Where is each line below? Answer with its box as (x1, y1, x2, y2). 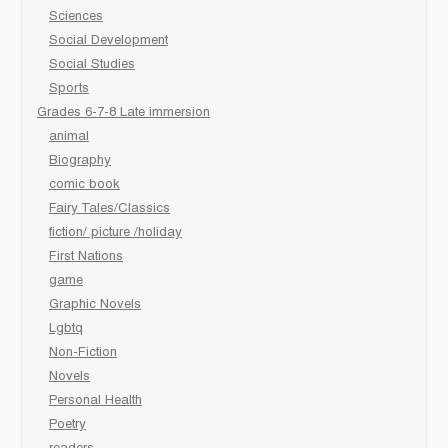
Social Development (49, 34, 168, 47)
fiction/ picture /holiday (49, 226, 182, 239)
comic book (49, 178, 120, 191)
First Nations (49, 250, 123, 263)
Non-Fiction (49, 346, 117, 359)
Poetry (49, 418, 86, 431)
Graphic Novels (49, 298, 141, 311)
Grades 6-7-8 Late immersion (37, 106, 210, 119)
